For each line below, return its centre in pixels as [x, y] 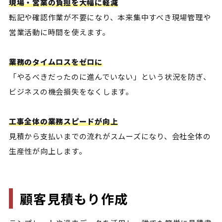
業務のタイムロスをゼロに [55, 62]
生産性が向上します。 [48, 151]
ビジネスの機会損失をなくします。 [71, 92]
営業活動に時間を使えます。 [59, 32]
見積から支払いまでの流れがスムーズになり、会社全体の [110, 136]
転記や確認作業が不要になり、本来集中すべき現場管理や [110, 17]
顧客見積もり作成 [74, 199]
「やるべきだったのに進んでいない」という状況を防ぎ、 [110, 77]
